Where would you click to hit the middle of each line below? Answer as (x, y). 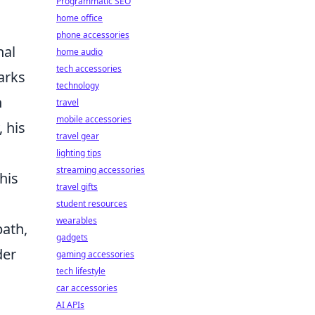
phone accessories (93, 35)
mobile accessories (94, 119)
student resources (92, 204)
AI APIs (70, 305)
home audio (79, 52)
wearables (77, 220)
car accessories (87, 288)
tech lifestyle (81, 271)
